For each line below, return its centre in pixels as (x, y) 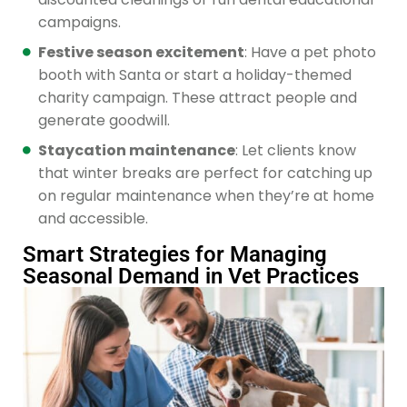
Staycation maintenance (137, 150)
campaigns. (79, 22)
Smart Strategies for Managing (175, 254)
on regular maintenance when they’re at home (206, 195)
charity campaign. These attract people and (198, 97)
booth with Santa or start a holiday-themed (195, 74)
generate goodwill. (104, 120)
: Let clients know (296, 150)
